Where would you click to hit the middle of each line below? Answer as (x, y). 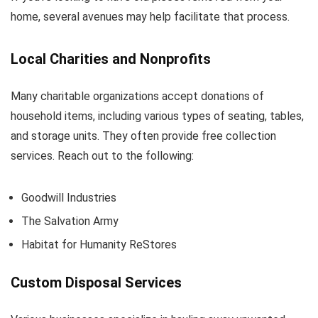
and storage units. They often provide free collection (143, 136)
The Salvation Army (70, 221)
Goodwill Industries (69, 198)
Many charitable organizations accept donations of (137, 96)
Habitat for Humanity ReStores (99, 245)
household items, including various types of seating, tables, (157, 116)
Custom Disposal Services (96, 283)
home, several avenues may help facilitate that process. (150, 17)
